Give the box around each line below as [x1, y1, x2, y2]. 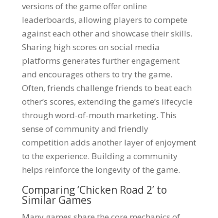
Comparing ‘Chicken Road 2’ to [21, 183, 167, 197]
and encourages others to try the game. [21, 69, 172, 80]
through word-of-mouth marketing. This [21, 109, 177, 121]
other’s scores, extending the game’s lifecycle [21, 96, 193, 107]
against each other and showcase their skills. [21, 28, 192, 39]
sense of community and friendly [21, 123, 148, 134]
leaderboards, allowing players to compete [21, 14, 187, 25]
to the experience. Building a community [21, 150, 178, 162]
